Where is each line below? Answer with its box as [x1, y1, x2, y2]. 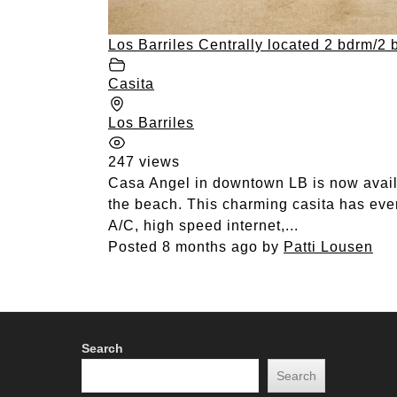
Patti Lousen [284, 239, 373, 255]
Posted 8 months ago [108, 239, 258, 255]
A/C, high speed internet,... [108, 218, 299, 234]
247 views [108, 154, 180, 170]
